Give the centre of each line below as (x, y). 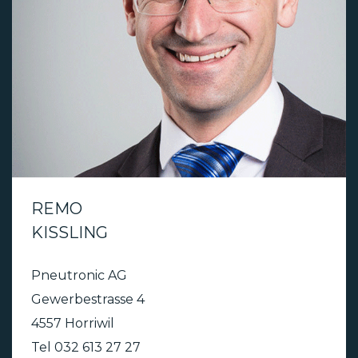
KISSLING (70, 233)
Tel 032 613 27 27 (86, 348)
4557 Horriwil (73, 324)
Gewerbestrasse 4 (88, 300)
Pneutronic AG (79, 276)
